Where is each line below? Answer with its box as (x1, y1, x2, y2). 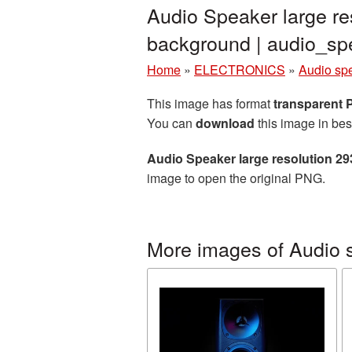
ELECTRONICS (194, 60, 285, 79)
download (196, 114, 255, 132)
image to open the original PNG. (147, 169, 325, 187)
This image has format (147, 94, 273, 112)
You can (147, 114, 196, 132)
